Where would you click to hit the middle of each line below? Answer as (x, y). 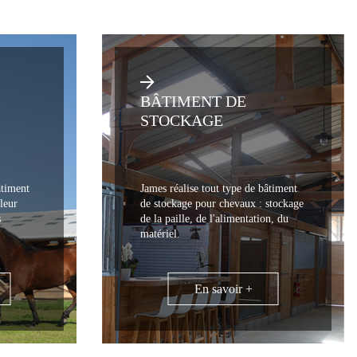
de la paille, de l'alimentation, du (214, 219)
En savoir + (223, 289)
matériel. (160, 234)
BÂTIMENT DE (193, 101)
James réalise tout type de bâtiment (219, 188)
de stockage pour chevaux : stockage (222, 204)
